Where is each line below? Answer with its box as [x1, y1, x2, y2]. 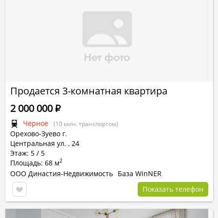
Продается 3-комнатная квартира [10, 84, 167, 97]
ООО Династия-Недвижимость [10, 169, 113, 178]
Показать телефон [143, 184, 203, 194]
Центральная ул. [10, 139, 66, 148]
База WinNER [118, 169, 162, 178]
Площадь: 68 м [10, 158, 59, 167]
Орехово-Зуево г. [10, 129, 67, 138]
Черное [23, 119, 48, 128]
